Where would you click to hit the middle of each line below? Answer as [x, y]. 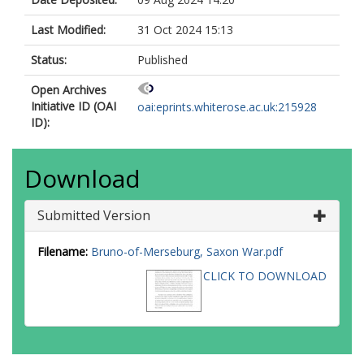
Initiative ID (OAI [74, 106]
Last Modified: [68, 30]
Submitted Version [94, 215]
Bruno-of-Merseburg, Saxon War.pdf [187, 251]
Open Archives [69, 90]
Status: [49, 60]
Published [162, 60]
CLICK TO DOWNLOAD [265, 276]
